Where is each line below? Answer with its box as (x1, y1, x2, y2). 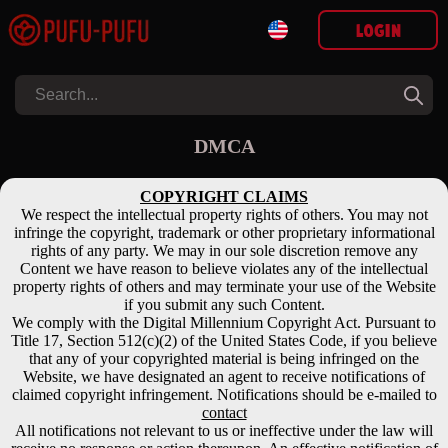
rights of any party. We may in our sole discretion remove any (30, 242, 418, 259)
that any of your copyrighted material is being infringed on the (29, 350, 419, 367)
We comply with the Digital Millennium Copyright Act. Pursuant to (12, 314, 436, 331)
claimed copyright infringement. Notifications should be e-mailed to (11, 386, 437, 403)
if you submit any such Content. (123, 296, 325, 313)
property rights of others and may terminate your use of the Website (12, 278, 436, 295)
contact (201, 404, 247, 421)
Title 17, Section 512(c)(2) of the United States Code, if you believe (11, 332, 437, 349)
